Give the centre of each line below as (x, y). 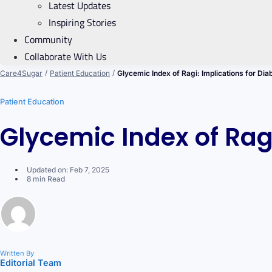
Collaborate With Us (65, 56)
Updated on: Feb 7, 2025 (68, 169)
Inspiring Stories (82, 22)
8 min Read (46, 178)
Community (48, 39)
